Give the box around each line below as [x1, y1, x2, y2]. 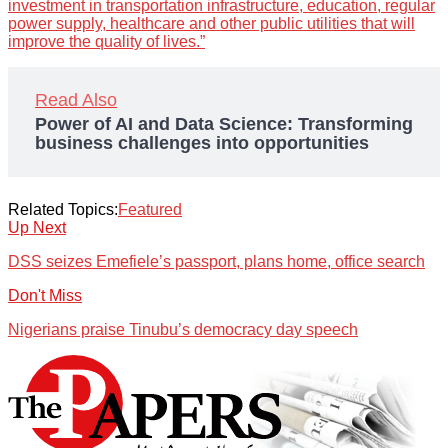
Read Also [35, 90, 117, 111]
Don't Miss [8, 287, 82, 305]
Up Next [8, 219, 66, 237]
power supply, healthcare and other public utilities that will [8, 15, 415, 33]
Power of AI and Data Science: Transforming [35, 114, 413, 135]
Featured [118, 201, 182, 219]
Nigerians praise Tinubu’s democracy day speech [8, 321, 358, 339]
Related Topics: [8, 201, 118, 219]
